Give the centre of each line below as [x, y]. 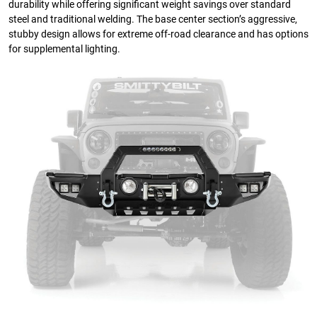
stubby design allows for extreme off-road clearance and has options [158, 34]
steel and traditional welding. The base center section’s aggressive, [153, 19]
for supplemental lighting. [64, 49]
